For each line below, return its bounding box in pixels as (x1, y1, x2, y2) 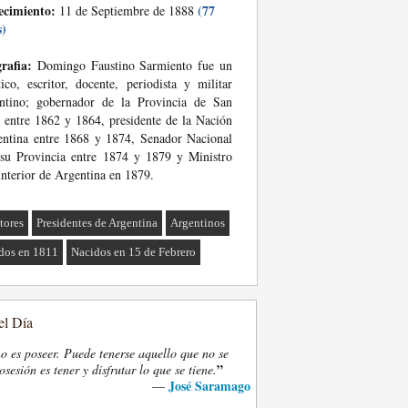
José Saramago (168, 376, 250, 395)
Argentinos (170, 216, 226, 229)
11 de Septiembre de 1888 (56, 2, 198, 19)
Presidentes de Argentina (36, 216, 158, 229)
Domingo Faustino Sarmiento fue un (32, 56, 232, 74)
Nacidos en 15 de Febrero (71, 245, 197, 259)
